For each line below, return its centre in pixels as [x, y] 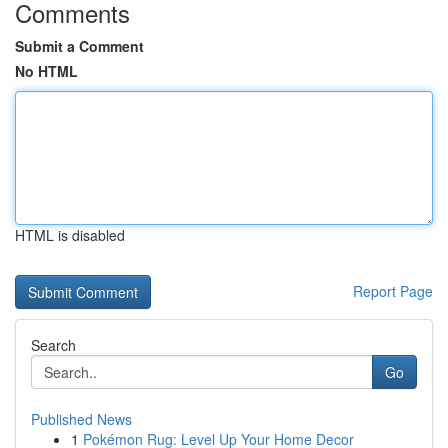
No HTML [46, 71]
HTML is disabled [70, 235]
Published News [81, 419]
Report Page [393, 291]
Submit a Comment [79, 46]
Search [53, 345]
